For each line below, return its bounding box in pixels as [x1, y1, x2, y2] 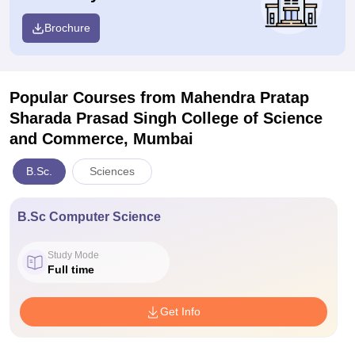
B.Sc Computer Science [17, 210, 161, 223]
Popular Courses [10, 89, 140, 106]
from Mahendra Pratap [140, 89, 309, 106]
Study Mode [48, 249, 99, 261]
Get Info [160, 305, 201, 318]
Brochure [44, 21, 90, 34]
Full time [48, 262, 94, 276]
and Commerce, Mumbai [10, 130, 193, 147]
